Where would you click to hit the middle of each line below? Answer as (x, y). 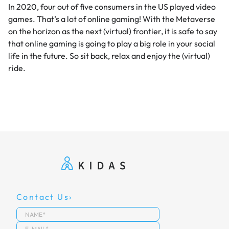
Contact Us (43, 197)
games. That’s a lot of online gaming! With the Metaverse (112, 19)
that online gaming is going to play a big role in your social (112, 44)
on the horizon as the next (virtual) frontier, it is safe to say (113, 31)
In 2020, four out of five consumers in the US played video (112, 7)
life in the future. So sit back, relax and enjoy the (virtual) (109, 56)
